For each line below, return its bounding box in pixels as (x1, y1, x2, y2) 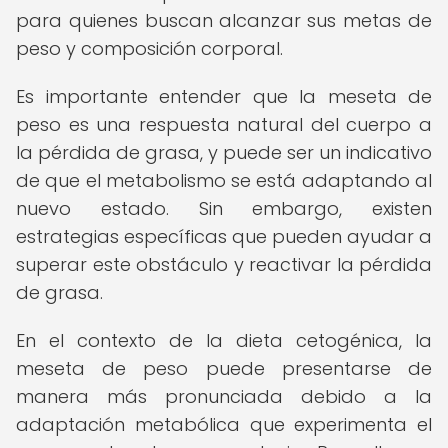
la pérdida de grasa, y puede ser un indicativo (16, 140, 432, 165)
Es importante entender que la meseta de (16, 84, 432, 109)
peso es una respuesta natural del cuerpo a (16, 112, 432, 137)
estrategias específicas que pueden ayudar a (16, 224, 432, 249)
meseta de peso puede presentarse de (16, 356, 432, 381)
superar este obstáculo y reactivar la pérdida (16, 252, 432, 277)
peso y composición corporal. (16, 36, 283, 61)
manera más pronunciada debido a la (16, 384, 432, 409)
